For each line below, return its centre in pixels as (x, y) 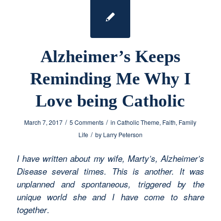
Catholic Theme (138, 122)
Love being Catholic (110, 101)
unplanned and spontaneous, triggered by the (110, 184)
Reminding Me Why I (110, 79)
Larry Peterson (123, 135)
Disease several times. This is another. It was (110, 171)
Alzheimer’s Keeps (110, 57)
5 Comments (87, 122)
